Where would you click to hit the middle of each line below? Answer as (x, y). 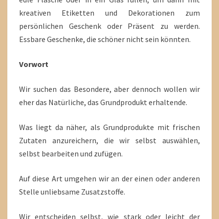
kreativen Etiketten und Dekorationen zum (109, 13)
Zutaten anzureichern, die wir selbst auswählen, (109, 140)
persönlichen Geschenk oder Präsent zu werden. (109, 26)
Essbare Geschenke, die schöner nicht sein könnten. (105, 39)
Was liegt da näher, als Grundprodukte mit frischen (109, 127)
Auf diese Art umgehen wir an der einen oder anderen (109, 178)
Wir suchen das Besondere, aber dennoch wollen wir (109, 89)
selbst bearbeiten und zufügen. (71, 153)
